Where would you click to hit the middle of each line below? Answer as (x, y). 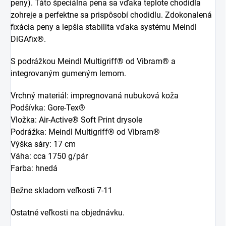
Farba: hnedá (34, 168)
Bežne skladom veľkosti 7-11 (62, 190)
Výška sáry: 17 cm (43, 144)
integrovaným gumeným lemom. (68, 73)
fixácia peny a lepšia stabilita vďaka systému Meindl (104, 27)
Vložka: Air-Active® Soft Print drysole (76, 120)
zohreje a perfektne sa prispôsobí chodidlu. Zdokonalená (111, 15)
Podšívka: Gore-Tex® (48, 107)
